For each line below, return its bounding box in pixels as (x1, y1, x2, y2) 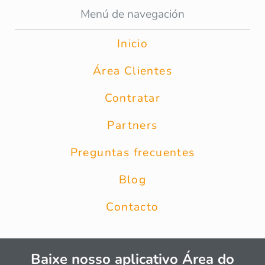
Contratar (104, 91, 161, 106)
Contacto (106, 199, 159, 215)
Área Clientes (92, 63, 173, 79)
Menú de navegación (80, 7, 185, 22)
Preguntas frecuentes (70, 145, 195, 161)
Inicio (117, 36, 148, 52)
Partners (107, 118, 158, 134)
